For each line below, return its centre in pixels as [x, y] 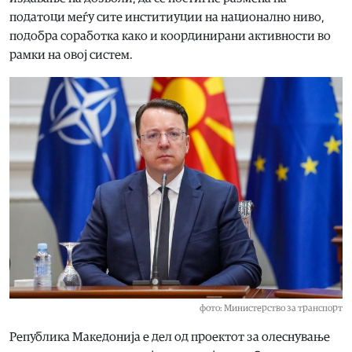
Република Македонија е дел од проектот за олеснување [170, 337]
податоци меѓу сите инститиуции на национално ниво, [167, 17]
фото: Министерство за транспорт [271, 308]
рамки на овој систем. [71, 55]
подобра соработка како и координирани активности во [170, 36]
